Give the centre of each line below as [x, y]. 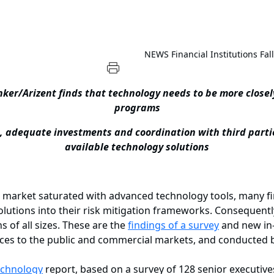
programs [137, 108]
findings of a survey [173, 225]
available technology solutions [137, 147]
